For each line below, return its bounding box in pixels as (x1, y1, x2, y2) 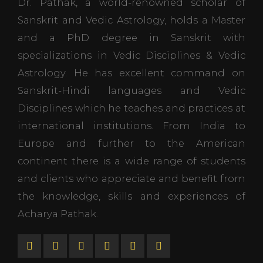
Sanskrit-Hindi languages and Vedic (18, 85, 245, 96)
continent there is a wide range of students (18, 155, 245, 167)
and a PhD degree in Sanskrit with (18, 32, 245, 43)
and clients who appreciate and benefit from (18, 173, 245, 184)
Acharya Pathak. (18, 208, 98, 220)
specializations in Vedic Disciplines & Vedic (18, 49, 245, 61)
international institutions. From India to (18, 120, 245, 131)
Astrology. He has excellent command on (18, 67, 245, 79)
